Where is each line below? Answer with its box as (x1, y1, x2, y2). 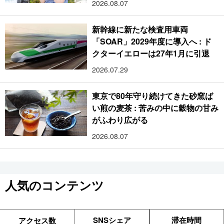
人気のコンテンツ (5, 176, 104, 194)
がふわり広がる (92, 114, 148, 126)
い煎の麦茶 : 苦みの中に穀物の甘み (92, 102, 218, 114)
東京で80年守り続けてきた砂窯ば (92, 90, 213, 102)
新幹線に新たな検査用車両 (92, 23, 188, 35)
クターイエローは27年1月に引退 (92, 47, 210, 59)
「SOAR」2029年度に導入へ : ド (92, 35, 211, 47)
